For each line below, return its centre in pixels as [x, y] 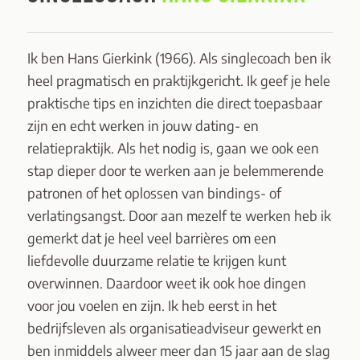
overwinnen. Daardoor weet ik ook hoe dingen [166, 283]
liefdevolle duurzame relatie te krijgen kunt [156, 261]
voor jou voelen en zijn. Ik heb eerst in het [151, 306]
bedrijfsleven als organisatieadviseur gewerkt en [174, 328]
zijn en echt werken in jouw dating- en [143, 126]
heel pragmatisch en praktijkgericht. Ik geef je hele [178, 81]
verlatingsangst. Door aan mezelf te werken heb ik [179, 216]
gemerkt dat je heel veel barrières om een [151, 238]
